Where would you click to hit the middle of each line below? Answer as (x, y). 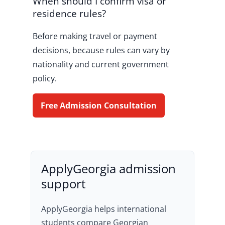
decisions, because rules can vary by (101, 50)
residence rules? (69, 14)
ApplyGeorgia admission (108, 168)
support (63, 184)
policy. (44, 78)
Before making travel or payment (95, 36)
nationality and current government (100, 64)
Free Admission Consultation (98, 105)
